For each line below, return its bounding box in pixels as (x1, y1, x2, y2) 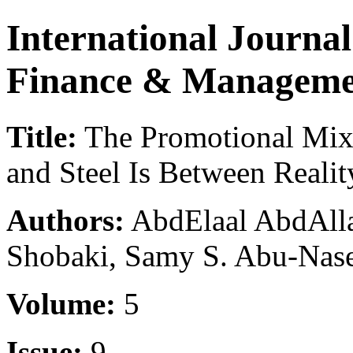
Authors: (6, 203, 124, 237)
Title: (6, 119, 77, 154)
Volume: (6, 286, 116, 321)
